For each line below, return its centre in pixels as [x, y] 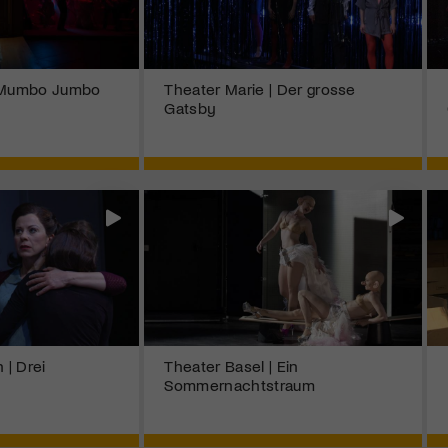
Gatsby [190, 108]
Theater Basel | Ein [231, 366]
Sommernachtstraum [239, 385]
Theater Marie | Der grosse [260, 89]
